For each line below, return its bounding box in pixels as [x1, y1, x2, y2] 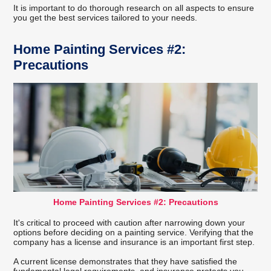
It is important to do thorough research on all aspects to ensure [13, 2, 255, 13]
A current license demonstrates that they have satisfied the [13, 256, 238, 266]
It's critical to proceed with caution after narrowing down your [13, 217, 246, 227]
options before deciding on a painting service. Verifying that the [13, 227, 254, 237]
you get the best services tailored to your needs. [13, 12, 198, 22]
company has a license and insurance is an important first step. [13, 237, 255, 247]
